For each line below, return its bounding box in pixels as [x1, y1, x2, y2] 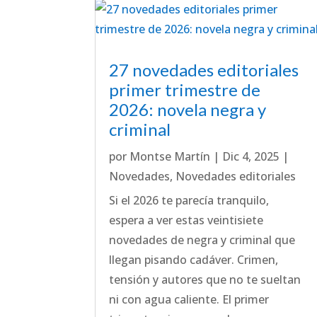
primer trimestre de [109, 79, 261, 100]
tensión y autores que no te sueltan [109, 271, 301, 287]
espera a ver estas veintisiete [109, 212, 264, 228]
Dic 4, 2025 [222, 148, 280, 164]
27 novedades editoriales [109, 59, 299, 80]
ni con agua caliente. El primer [109, 291, 270, 307]
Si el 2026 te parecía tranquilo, [109, 192, 270, 208]
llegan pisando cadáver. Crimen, [109, 251, 279, 267]
